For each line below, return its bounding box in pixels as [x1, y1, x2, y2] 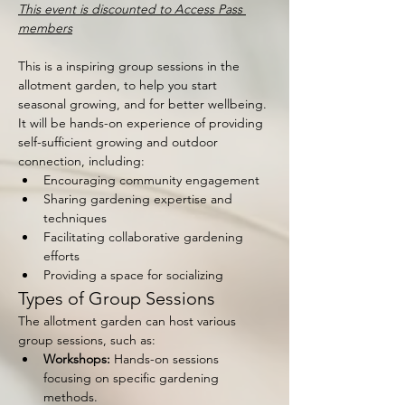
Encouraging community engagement [43, 172, 259, 188]
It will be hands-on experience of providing [18, 115, 267, 131]
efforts [43, 248, 80, 264]
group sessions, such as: [18, 332, 155, 348]
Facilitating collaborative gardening [43, 229, 247, 245]
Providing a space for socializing [43, 267, 223, 283]
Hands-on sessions [110, 351, 222, 367]
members [18, 20, 72, 36]
